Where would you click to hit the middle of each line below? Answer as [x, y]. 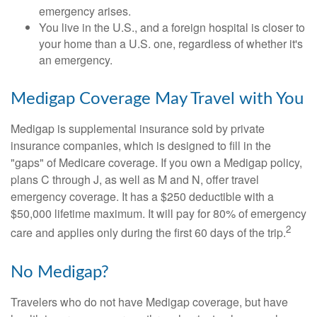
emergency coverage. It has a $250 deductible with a [142, 196]
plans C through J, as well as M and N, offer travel [135, 179]
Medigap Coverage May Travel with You [157, 99]
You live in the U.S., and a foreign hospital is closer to [172, 27]
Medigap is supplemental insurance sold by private [138, 128]
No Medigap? [60, 272]
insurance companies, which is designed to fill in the [141, 145]
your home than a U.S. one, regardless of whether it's [171, 43]
